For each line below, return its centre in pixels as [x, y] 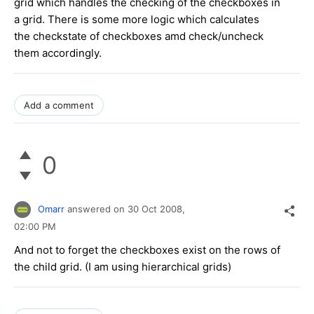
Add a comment [59, 105]
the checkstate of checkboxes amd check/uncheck [139, 36]
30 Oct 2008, [158, 209]
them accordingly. [58, 53]
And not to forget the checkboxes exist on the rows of [147, 250]
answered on [97, 209]
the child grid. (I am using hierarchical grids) [123, 267]
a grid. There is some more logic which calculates [137, 19]
